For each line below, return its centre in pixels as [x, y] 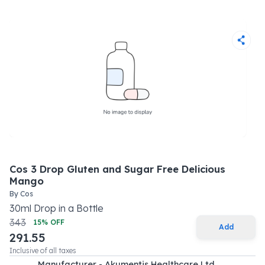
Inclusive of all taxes [43, 251]
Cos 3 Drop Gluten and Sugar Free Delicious [117, 169]
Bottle [90, 208]
